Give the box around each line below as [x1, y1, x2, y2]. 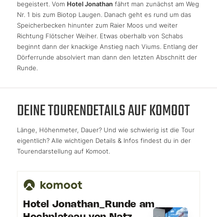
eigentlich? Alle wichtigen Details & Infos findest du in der [17, 136, 191, 144]
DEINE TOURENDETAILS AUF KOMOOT [17, 98, 190, 124]
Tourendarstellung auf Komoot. [17, 147, 110, 155]
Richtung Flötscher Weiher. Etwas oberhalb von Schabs [17, 31, 183, 40]
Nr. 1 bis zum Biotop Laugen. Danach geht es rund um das [17, 10, 191, 18]
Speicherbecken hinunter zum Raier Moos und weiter [17, 21, 178, 29]
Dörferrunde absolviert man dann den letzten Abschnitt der [17, 53, 197, 61]
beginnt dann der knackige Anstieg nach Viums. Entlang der [17, 42, 198, 50]
